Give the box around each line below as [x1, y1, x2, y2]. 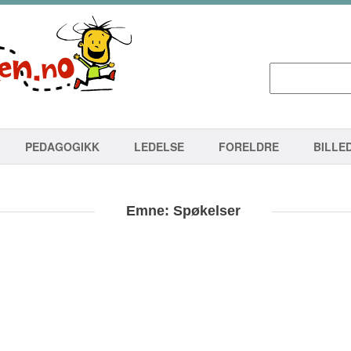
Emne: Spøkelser [118, 203, 248, 219]
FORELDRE [219, 139, 279, 154]
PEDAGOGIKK [25, 139, 100, 154]
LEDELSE [134, 139, 184, 154]
